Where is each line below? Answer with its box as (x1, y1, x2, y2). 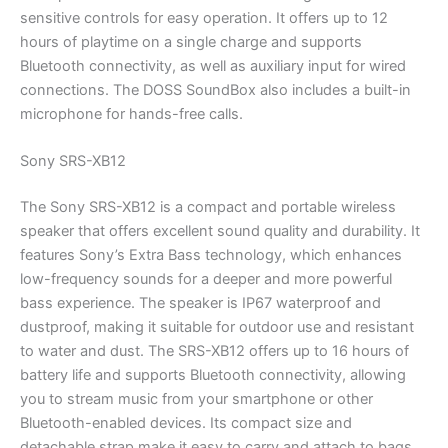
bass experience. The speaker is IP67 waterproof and (20, 294, 381, 313)
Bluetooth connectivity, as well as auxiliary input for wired (20, 56, 406, 75)
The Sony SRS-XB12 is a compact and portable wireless (20, 198, 396, 217)
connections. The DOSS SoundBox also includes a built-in (20, 80, 411, 99)
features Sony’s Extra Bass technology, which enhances (20, 246, 402, 265)
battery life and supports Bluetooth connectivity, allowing (20, 366, 406, 385)
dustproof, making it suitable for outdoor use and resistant (20, 318, 414, 337)
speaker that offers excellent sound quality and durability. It (20, 222, 420, 241)
